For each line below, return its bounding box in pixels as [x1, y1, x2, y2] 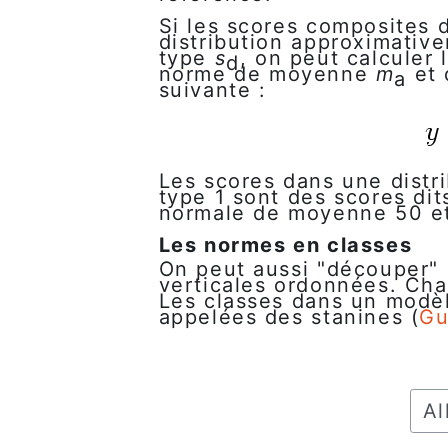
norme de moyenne [158, 62, 376, 87]
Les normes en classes [158, 233, 413, 258]
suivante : [158, 78, 267, 103]
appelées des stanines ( [158, 305, 420, 330]
